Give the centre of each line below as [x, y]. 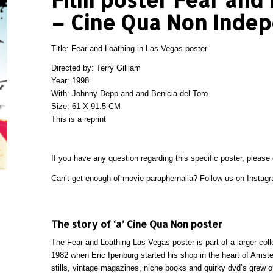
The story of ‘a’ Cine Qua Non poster [137, 224]
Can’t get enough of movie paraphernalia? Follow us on [149, 178]
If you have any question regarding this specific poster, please [161, 158]
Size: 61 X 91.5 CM [86, 107]
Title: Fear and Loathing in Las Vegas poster [129, 49]
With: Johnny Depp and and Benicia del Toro [130, 94]
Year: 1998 [70, 81]
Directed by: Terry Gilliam [96, 68]
